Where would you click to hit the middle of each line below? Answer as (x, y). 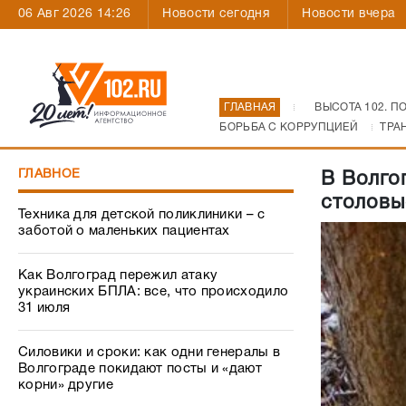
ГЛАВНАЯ (250, 107)
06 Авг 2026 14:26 (75, 14)
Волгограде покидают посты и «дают (140, 369)
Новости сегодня (216, 14)
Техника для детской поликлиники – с (142, 215)
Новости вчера (349, 14)
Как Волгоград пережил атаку (118, 275)
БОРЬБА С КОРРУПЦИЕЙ (289, 127)
